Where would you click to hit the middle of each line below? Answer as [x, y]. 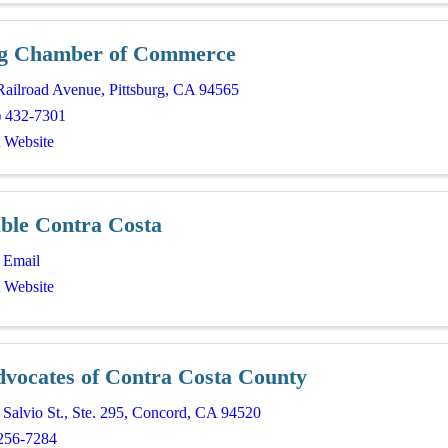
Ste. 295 [98, 412]
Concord [159, 412]
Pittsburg [137, 90]
